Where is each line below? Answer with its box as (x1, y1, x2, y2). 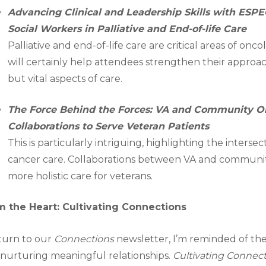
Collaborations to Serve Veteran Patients (8, 120, 210, 132)
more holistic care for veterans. (8, 170, 153, 182)
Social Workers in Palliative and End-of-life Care (8, 23, 247, 34)
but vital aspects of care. (8, 72, 123, 84)
